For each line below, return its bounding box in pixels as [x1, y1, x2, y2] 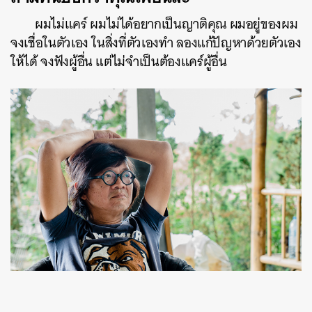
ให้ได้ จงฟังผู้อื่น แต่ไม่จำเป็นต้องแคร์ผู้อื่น [10, 50, 227, 74]
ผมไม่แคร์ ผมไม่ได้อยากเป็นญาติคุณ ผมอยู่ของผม [35, 13, 298, 36]
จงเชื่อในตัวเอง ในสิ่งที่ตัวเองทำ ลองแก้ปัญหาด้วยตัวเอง [10, 31, 302, 55]
